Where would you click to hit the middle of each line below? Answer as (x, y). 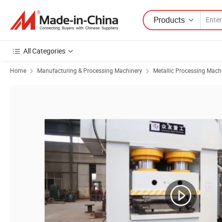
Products (169, 20)
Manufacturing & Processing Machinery (90, 70)
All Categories (44, 51)
